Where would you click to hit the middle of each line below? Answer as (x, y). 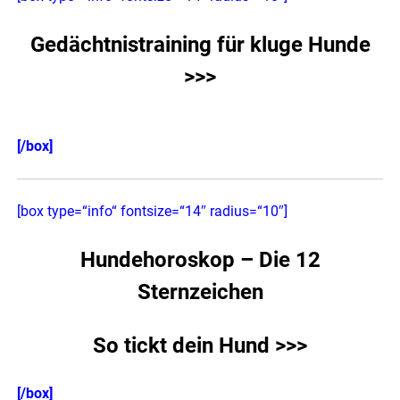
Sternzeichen (200, 292)
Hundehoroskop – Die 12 (200, 260)
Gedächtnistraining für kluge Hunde (200, 45)
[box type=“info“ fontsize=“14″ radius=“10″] (153, 212)
